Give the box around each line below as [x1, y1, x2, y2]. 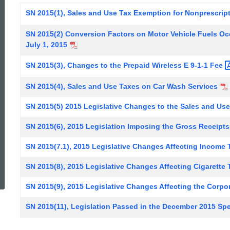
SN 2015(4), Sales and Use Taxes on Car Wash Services [26, 82, 218, 90]
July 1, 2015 [26, 41, 67, 49]
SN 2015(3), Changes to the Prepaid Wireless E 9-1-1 [26, 61, 210, 69]
